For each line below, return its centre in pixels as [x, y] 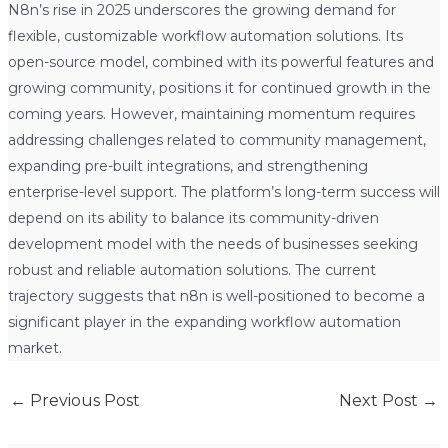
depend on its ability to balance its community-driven [193, 217]
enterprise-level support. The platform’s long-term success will [223, 191]
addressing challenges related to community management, [216, 139]
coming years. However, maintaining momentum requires [211, 113]
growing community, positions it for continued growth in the [219, 87]
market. [34, 347]
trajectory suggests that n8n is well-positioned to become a [216, 295]
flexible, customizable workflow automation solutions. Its [205, 35]
